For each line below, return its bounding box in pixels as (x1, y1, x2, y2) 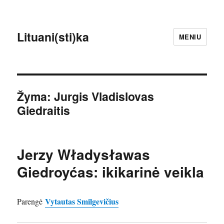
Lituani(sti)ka (17, 28, 89, 45)
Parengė (17, 196, 45, 206)
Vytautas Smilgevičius (45, 195, 119, 207)
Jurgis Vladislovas (54, 88, 154, 104)
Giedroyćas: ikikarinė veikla (17, 161, 204, 182)
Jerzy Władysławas (17, 144, 150, 164)
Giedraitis (17, 102, 70, 118)
